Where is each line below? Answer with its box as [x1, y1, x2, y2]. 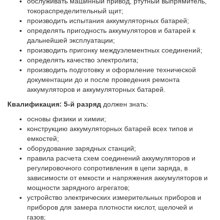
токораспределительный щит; [27, 6, 123, 15]
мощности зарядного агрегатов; [27, 183, 130, 192]
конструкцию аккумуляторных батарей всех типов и [27, 124, 193, 133]
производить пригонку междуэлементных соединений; [27, 46, 202, 54]
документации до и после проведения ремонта [27, 75, 180, 83]
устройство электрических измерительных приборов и [27, 193, 201, 201]
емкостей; [27, 134, 59, 142]
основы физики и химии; [27, 114, 106, 123]
